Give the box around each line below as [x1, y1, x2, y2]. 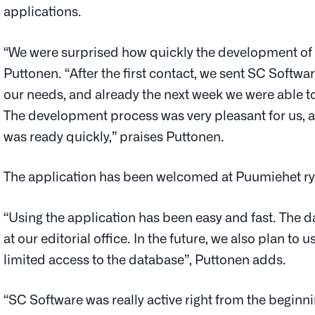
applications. [4, 3, 82, 19]
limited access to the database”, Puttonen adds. [4, 250, 287, 266]
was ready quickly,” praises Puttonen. [4, 127, 225, 143]
